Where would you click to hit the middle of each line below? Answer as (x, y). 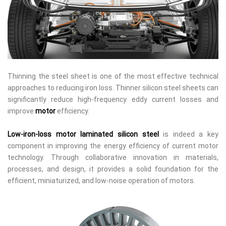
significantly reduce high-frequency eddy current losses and (113, 99)
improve (21, 111)
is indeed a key (188, 134)
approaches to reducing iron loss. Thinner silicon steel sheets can (113, 88)
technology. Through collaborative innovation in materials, (113, 157)
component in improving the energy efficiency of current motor (113, 146)
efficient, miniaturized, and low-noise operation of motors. (101, 180)
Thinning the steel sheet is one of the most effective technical (113, 76)
